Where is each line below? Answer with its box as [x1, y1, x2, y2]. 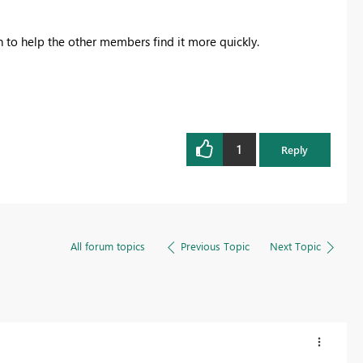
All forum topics [70, 238, 145, 253]
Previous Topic [180, 238, 250, 253]
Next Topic [269, 238, 321, 253]
